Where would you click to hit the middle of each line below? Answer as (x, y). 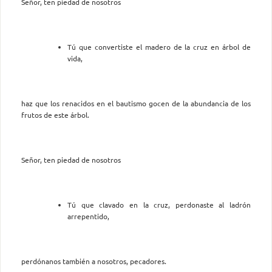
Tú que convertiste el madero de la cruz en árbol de (159, 46)
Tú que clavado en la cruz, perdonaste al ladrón (159, 204)
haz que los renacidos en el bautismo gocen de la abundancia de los (136, 103)
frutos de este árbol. (55, 114)
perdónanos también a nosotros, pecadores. (94, 261)
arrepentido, (88, 216)
